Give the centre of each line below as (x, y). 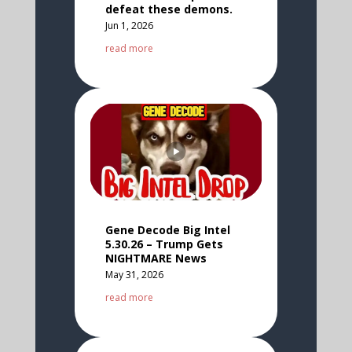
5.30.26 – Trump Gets (164, 244)
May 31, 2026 (134, 274)
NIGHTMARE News (156, 258)
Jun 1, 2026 (129, 25)
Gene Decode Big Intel (167, 229)
